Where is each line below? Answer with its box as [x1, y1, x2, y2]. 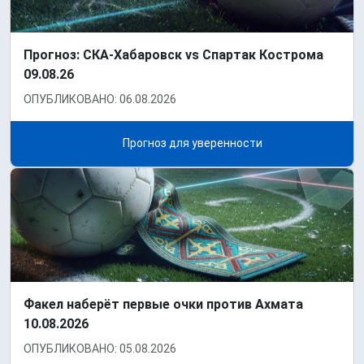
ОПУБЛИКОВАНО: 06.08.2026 [24, 93, 176, 106]
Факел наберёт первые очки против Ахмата [24, 297, 303, 313]
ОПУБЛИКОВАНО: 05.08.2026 [24, 342, 176, 356]
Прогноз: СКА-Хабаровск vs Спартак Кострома [24, 47, 323, 63]
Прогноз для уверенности [119, 136, 262, 150]
